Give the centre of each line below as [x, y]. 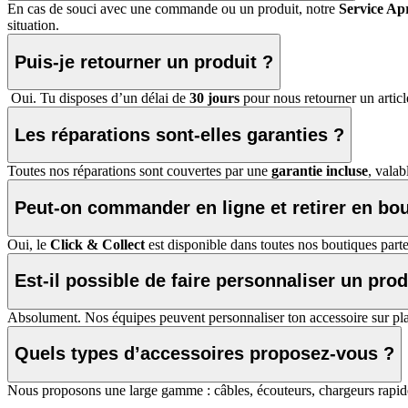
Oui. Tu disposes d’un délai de [98, 98]
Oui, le [29, 244]
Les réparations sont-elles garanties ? [179, 134]
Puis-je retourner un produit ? [144, 61]
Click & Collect [97, 244]
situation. [33, 25]
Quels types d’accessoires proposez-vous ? [204, 354]
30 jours [214, 98]
